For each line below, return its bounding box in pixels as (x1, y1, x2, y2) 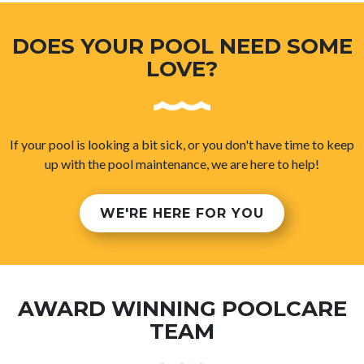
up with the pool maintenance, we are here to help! (45, 155, 319, 171)
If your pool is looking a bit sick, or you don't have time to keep (10, 136, 354, 152)
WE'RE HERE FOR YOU (100, 205, 264, 221)
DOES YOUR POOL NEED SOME (11, 32, 353, 59)
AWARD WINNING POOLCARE (17, 295, 347, 322)
